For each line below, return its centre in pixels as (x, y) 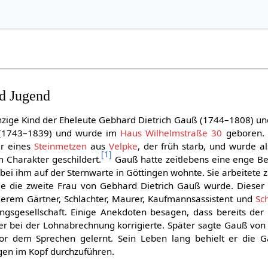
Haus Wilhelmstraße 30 (171, 133)
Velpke (123, 146)
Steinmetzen (60, 146)
